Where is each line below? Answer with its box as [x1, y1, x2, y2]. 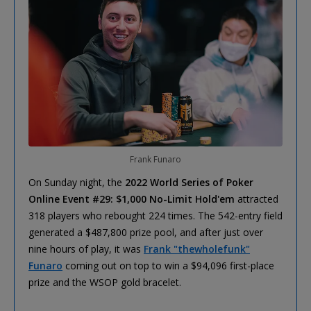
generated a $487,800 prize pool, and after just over [28, 225, 263, 239]
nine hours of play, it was [28, 242, 144, 255]
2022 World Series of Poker [125, 175, 253, 189]
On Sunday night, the [28, 175, 125, 189]
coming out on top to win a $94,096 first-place [62, 258, 274, 272]
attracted [235, 192, 278, 205]
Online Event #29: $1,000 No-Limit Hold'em [28, 192, 235, 205]
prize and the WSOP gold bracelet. [28, 275, 181, 289]
